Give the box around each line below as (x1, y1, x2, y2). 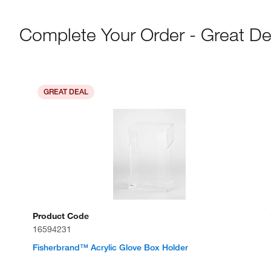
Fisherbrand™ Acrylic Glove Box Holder (33, 242, 189, 253)
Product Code (33, 211, 90, 221)
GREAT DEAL (44, 87, 89, 96)
